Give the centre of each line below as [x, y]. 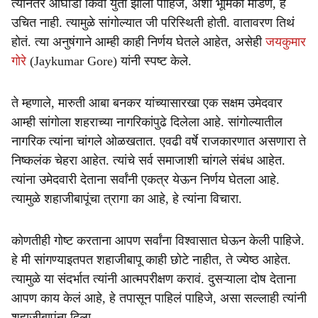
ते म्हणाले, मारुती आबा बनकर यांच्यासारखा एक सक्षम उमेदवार [147, 103]
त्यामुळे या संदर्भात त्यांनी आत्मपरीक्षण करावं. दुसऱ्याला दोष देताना [154, 279]
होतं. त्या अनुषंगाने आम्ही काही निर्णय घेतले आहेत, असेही [138, 42]
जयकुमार [286, 42]
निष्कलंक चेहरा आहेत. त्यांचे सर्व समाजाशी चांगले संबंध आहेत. [148, 160]
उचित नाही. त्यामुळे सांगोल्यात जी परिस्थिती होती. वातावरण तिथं [153, 23]
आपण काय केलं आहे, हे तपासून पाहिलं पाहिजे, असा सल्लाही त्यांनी [159, 298]
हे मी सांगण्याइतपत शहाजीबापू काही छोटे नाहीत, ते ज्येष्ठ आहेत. [151, 260]
